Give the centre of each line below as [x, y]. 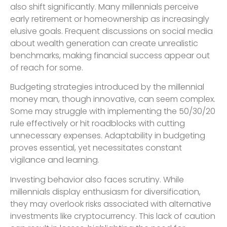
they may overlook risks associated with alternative [111, 204]
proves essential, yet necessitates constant [96, 148]
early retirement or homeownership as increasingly [110, 19]
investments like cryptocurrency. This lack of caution [113, 216]
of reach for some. [47, 67]
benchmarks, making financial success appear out [110, 55]
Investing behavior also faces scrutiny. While [97, 179]
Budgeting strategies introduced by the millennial [107, 87]
